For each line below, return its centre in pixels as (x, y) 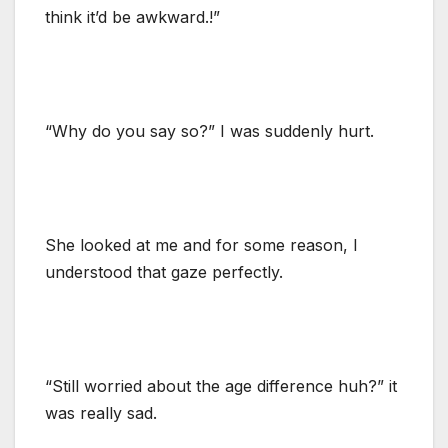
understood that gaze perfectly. (164, 271)
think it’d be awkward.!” (132, 16)
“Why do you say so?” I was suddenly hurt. (209, 130)
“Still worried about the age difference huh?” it (221, 385)
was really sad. (101, 412)
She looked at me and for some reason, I (201, 244)
